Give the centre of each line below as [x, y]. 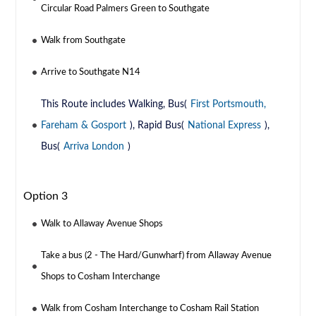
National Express [225, 126]
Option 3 [46, 196]
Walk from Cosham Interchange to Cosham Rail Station [150, 309]
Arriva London [94, 147]
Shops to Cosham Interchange [101, 277]
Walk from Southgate [84, 41]
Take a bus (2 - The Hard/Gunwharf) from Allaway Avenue [157, 256]
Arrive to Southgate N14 [91, 73]
